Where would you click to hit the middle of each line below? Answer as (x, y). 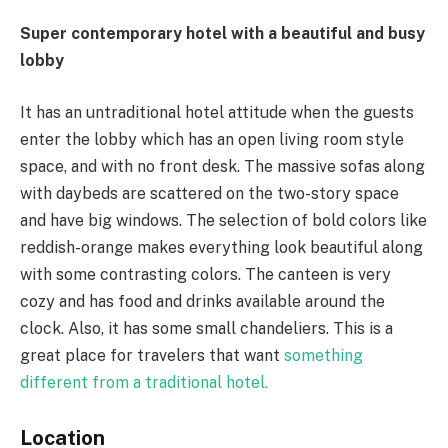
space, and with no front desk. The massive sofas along (222, 166)
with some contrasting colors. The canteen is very (205, 274)
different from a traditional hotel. (144, 382)
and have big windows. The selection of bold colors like (223, 220)
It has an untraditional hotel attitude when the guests (217, 112)
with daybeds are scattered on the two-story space (209, 193)
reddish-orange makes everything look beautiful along (221, 247)
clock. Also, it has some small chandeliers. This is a (206, 328)
